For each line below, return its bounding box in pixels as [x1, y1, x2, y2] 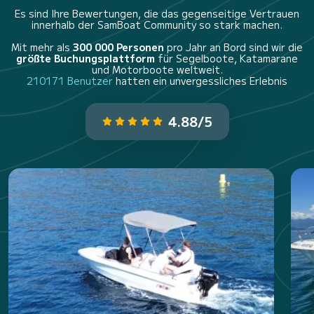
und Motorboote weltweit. [91, 62, 223, 76]
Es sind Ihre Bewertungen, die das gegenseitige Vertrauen [15, 6, 299, 20]
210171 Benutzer [27, 73, 116, 88]
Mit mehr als [11, 39, 73, 54]
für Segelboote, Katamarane [155, 50, 298, 65]
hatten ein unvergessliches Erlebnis [116, 73, 287, 88]
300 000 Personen [73, 39, 164, 54]
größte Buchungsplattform [16, 50, 155, 65]
